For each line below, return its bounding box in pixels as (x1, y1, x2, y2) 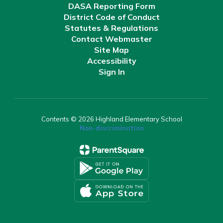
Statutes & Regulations (65, 22, 158, 33)
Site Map (94, 44, 129, 55)
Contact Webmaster (71, 33, 152, 44)
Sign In (98, 66, 125, 77)
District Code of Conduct (63, 11, 160, 22)
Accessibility (87, 55, 136, 66)
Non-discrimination (79, 123, 144, 132)
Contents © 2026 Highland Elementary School (41, 114, 182, 123)
